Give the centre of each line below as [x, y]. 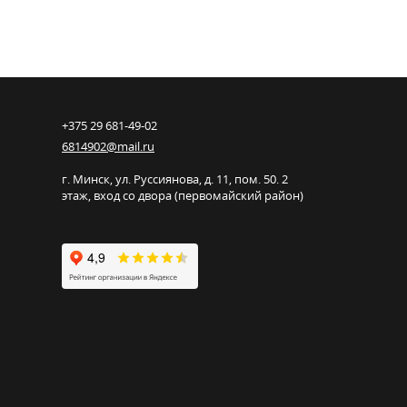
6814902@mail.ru [108, 146]
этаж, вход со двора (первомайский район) [183, 195]
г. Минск [86, 179]
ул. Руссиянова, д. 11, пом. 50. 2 [202, 179]
